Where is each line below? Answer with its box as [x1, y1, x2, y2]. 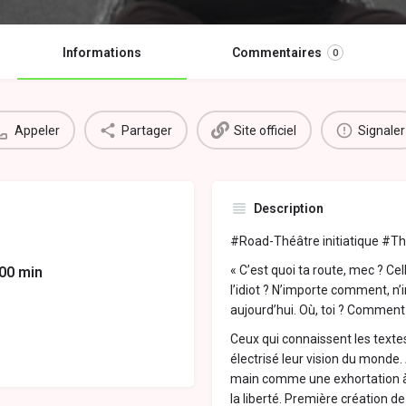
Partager [121, 122, 172, 138]
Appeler [14, 122, 60, 138]
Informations [63, 45, 141, 61]
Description [254, 201, 324, 217]
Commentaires [232, 45, 322, 61]
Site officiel [234, 122, 296, 138]
